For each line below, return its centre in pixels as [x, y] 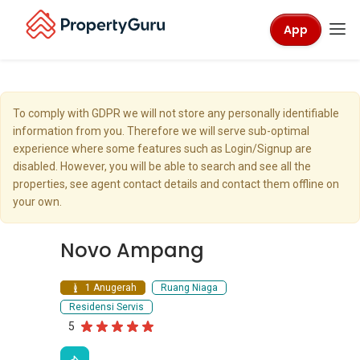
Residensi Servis [106, 307]
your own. [37, 202]
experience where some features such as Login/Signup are [162, 149]
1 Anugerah [109, 288]
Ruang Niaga [189, 288]
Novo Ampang [132, 250]
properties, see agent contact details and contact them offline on [176, 184]
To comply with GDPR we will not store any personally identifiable [176, 113]
